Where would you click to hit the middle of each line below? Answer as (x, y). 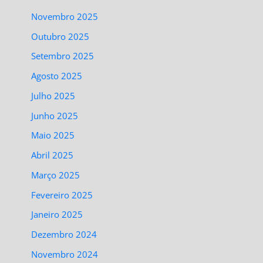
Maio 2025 (53, 135)
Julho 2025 (53, 95)
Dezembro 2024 (64, 235)
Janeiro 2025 (57, 215)
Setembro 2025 (63, 56)
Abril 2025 (53, 155)
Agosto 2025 (57, 76)
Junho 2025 (55, 115)
